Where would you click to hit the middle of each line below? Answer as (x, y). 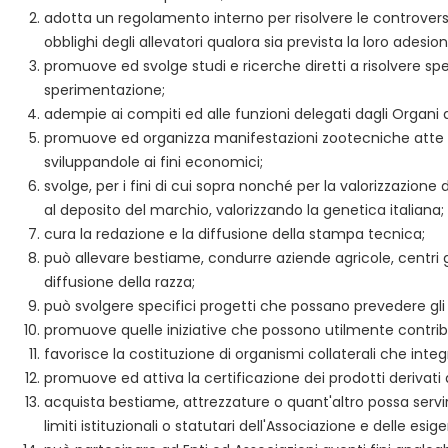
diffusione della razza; (119, 282)
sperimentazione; (104, 90)
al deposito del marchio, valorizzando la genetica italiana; (244, 210)
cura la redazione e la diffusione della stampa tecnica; (234, 234)
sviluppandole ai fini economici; (153, 162)
